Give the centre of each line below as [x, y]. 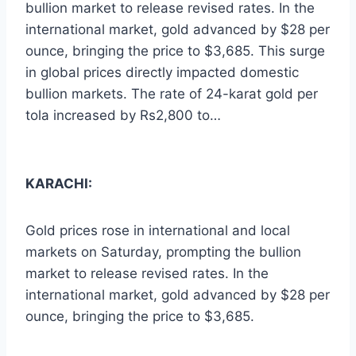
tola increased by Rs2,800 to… [123, 116]
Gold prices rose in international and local [158, 231]
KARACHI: [59, 184]
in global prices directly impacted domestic [162, 73]
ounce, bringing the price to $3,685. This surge [175, 51]
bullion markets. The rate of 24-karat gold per [172, 94]
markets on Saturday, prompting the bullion [163, 252]
